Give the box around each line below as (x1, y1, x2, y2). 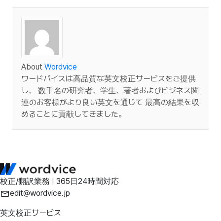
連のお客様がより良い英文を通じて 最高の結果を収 (21, 97, 199, 107)
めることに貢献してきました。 (21, 109, 126, 119)
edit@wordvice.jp (10, 188, 70, 198)
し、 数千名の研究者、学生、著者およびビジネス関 (21, 85, 199, 95)
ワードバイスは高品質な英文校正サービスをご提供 (21, 74, 196, 83)
